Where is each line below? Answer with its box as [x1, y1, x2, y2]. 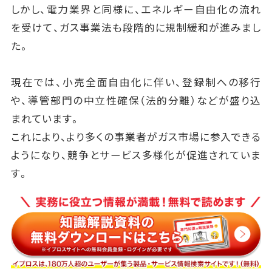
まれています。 [10, 111, 81, 126]
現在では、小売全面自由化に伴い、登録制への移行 [10, 75, 262, 90]
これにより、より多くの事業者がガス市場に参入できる [10, 129, 262, 144]
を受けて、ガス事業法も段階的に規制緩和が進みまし [10, 20, 262, 35]
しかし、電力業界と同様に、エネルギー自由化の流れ [10, 2, 262, 17]
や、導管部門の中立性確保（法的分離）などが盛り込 [10, 93, 262, 108]
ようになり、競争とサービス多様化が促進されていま [10, 148, 262, 163]
